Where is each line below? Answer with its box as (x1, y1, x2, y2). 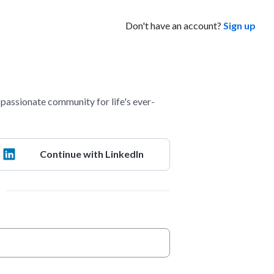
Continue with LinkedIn (39, 148, 144, 160)
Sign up (223, 19, 256, 31)
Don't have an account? (125, 19, 222, 31)
